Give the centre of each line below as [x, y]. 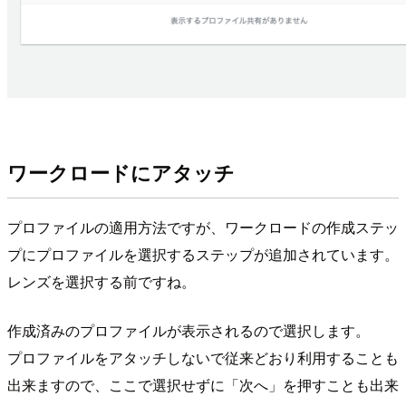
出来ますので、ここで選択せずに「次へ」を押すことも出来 [203, 385]
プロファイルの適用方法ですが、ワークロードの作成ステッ [203, 227]
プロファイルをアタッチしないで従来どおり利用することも [203, 358]
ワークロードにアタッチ [121, 172]
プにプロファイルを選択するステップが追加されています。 [203, 255]
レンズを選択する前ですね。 [101, 282]
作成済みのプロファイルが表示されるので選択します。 [188, 331]
